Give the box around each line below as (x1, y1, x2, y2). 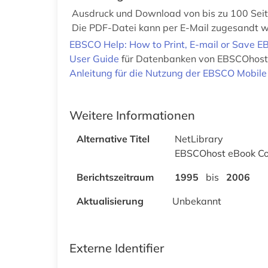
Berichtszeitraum (77, 170, 154, 183)
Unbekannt (172, 194, 221, 207)
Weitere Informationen (69, 107, 195, 123)
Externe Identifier (69, 240, 164, 255)
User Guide (69, 52, 119, 65)
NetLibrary (175, 132, 223, 145)
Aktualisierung (77, 194, 144, 207)
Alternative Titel (77, 132, 150, 145)
